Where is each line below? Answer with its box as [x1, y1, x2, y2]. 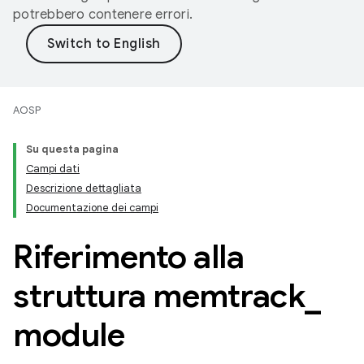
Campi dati [26, 162, 80, 175]
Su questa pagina [26, 142, 119, 156]
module [13, 314, 124, 355]
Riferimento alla [13, 236, 244, 277]
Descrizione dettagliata [26, 181, 141, 195]
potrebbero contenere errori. [13, 6, 193, 23]
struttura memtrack [13, 275, 305, 316]
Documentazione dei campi [26, 201, 158, 214]
